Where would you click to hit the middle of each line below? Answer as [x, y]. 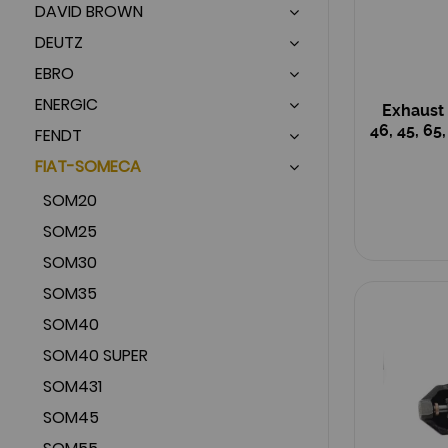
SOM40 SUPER [95, 355]
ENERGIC [66, 104]
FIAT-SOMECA [88, 166]
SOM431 [72, 386]
